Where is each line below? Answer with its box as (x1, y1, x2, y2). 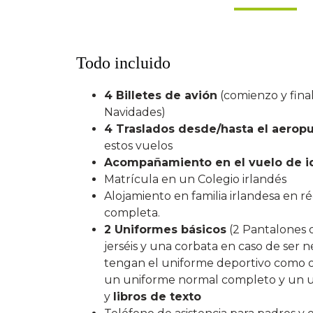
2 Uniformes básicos (104, 223, 227, 237)
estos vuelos (104, 139, 173, 153)
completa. (104, 206, 161, 220)
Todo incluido (76, 54, 171, 73)
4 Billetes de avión (104, 89, 218, 103)
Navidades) (104, 105, 166, 119)
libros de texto (113, 290, 202, 304)
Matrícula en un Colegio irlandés (104, 173, 287, 187)
